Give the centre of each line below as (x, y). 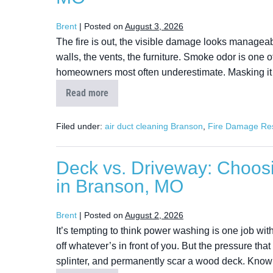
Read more (87, 93)
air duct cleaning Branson (154, 126)
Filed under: (79, 126)
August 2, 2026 (154, 215)
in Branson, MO (120, 186)
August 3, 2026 (154, 26)
